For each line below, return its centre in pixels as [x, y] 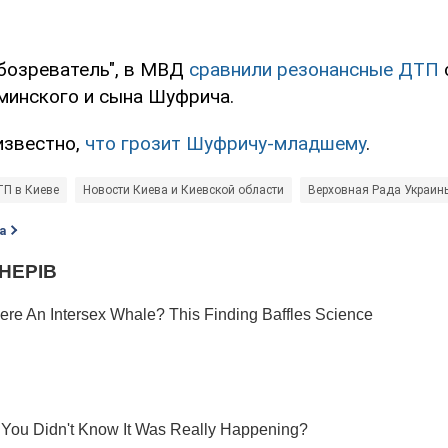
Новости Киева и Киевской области [183, 190]
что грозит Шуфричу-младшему [225, 144]
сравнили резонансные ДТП [314, 70]
